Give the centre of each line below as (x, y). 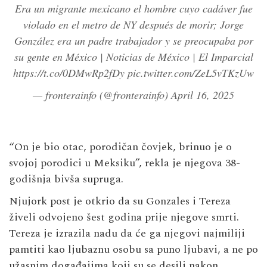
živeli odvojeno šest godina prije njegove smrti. (124, 218)
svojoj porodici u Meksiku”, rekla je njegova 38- (125, 163)
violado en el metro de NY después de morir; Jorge (133, 25)
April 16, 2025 (203, 95)
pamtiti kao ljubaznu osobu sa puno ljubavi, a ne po (133, 250)
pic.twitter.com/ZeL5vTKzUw (191, 73)
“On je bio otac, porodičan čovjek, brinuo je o (120, 147)
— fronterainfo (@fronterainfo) (102, 95)
